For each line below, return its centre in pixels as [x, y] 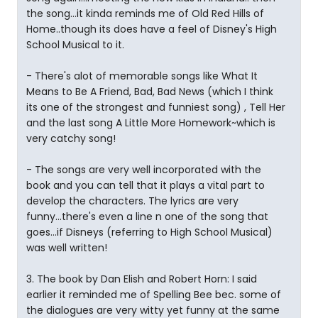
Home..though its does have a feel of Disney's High [152, 29]
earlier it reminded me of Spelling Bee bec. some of [154, 295]
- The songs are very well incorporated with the [144, 170]
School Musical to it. [75, 45]
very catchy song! [71, 138]
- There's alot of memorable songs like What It [142, 76]
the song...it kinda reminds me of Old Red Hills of [145, 13]
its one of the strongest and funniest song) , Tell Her [156, 107]
